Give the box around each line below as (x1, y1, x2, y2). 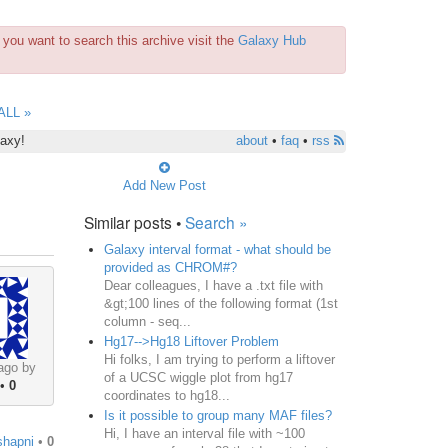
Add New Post (122, 177, 206, 193)
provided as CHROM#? (103, 259, 237, 275)
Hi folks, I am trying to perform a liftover (103, 351, 335, 367)
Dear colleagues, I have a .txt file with (103, 277, 323, 293)
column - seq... (103, 313, 191, 329)
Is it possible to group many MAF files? (103, 407, 332, 423)
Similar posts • (83, 210, 185, 233)
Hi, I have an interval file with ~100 (103, 425, 305, 441)
